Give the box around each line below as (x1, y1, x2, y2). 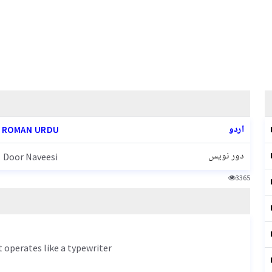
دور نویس (208, 148, 244, 165)
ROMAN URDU (1, 124, 59, 135)
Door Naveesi (3, 151, 58, 163)
